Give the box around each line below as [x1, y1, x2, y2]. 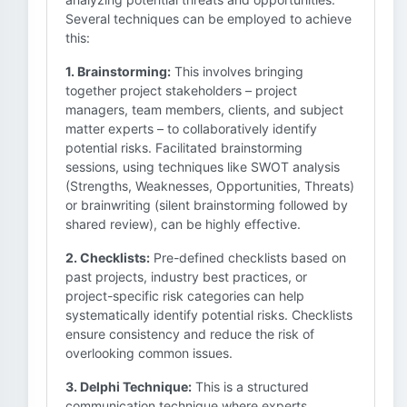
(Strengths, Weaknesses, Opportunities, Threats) [65, 178, 354, 194]
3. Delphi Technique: [65, 379, 192, 394]
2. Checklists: [65, 250, 150, 265]
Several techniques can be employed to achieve [65, 11, 352, 26]
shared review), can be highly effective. [65, 216, 301, 232]
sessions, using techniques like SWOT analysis [65, 159, 340, 174]
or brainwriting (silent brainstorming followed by [65, 197, 348, 213]
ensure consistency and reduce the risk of [65, 326, 314, 342]
